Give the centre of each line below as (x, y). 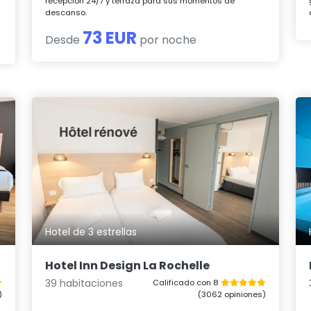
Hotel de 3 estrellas (91, 232)
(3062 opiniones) (232, 294)
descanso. (66, 12)
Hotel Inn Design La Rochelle (128, 265)
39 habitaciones (84, 283)
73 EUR (110, 37)
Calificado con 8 (186, 282)
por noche (167, 40)
